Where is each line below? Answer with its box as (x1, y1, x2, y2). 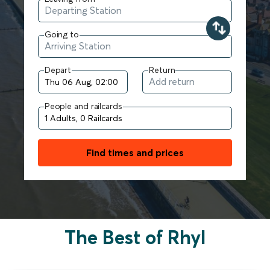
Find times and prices (86, 146, 184, 159)
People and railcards (44, 100, 122, 111)
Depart (44, 64, 72, 75)
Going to (44, 28, 79, 40)
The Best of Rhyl (64, 225, 206, 249)
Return (149, 64, 175, 75)
